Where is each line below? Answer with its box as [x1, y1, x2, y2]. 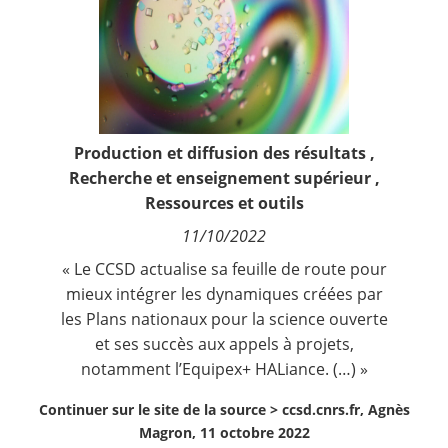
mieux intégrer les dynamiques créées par [65, 282, 383, 305]
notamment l [80, 357, 179, 380]
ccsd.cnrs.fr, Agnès [281, 399, 410, 419]
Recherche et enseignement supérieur [68, 166, 371, 189]
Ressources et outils [144, 191, 304, 214]
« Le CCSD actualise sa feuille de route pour [61, 257, 387, 280]
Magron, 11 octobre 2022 [138, 422, 310, 442]
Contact [25, 5, 84, 28]
